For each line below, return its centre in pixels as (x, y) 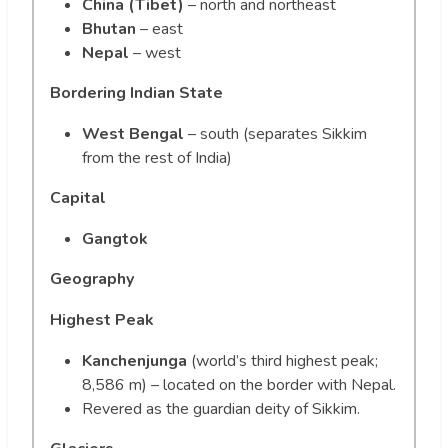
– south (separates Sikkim (275, 133)
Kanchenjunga (134, 360)
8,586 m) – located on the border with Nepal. (239, 384)
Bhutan (109, 28)
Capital (78, 197)
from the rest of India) (157, 157)
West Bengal (133, 133)
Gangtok (115, 238)
